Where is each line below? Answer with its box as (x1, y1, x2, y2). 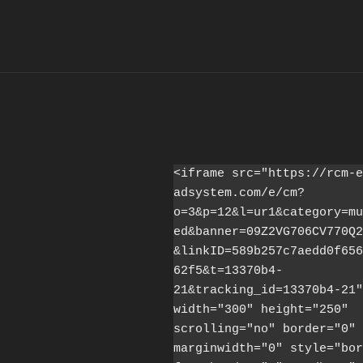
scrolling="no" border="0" (173, 322, 356, 336)
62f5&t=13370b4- (173, 263, 283, 278)
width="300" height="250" (173, 302, 348, 317)
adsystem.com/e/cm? (173, 186, 305, 200)
